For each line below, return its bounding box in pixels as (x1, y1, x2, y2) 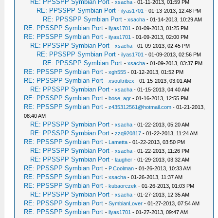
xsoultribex (109, 78, 135, 84)
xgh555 (109, 69, 127, 75)
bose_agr (109, 95, 131, 102)
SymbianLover (109, 200, 143, 207)
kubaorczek (109, 183, 137, 189)
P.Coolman (109, 165, 134, 172)
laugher (115, 157, 133, 163)
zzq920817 (115, 130, 142, 137)
